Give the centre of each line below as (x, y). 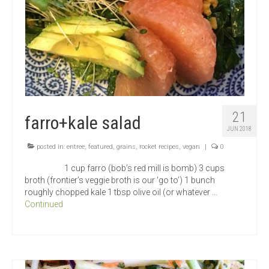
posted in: (51, 147)
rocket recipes (159, 147)
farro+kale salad (83, 123)
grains (126, 147)
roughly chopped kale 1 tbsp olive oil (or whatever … (121, 192)
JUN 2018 (239, 129)
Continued (44, 204)
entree (76, 147)
